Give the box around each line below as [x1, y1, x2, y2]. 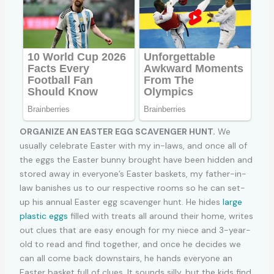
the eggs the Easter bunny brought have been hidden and [19, 154, 253, 166]
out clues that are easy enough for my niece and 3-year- [19, 224, 251, 236]
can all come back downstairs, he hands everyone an [19, 253, 232, 264]
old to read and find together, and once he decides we [19, 239, 241, 250]
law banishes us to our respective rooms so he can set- [19, 182, 245, 194]
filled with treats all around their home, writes [67, 210, 253, 222]
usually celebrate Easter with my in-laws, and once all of [19, 140, 247, 152]
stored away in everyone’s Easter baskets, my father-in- [19, 168, 246, 180]
